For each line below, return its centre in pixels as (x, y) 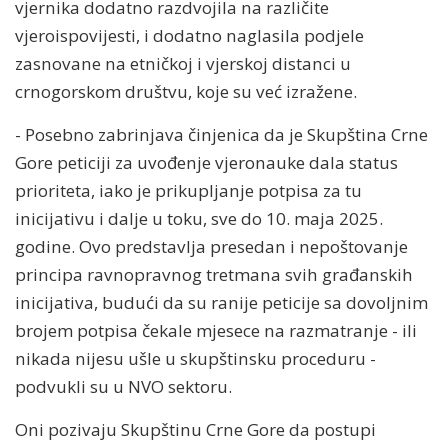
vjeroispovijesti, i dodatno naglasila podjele (189, 35)
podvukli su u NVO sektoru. (123, 386)
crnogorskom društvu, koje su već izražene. (186, 91)
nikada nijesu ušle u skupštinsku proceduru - (195, 358)
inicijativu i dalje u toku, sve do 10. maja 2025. (199, 218)
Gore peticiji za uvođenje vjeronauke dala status (206, 162)
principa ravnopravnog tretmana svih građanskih (214, 274)
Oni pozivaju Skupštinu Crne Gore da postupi (195, 429)
